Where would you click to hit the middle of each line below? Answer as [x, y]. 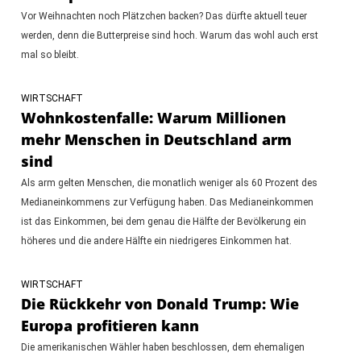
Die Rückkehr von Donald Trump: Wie [160, 303]
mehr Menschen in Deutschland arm [156, 139]
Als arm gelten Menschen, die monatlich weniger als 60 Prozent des [169, 183]
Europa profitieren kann [110, 325]
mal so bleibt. [50, 54]
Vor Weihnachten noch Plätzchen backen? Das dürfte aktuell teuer [164, 16]
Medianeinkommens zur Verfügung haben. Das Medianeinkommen [167, 202]
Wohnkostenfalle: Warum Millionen [153, 117]
